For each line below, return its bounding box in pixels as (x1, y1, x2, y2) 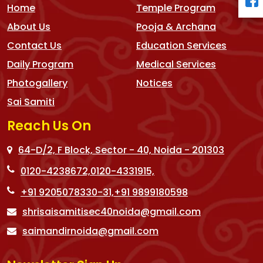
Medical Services (136, 58, 216, 71)
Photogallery (7, 76, 68, 90)
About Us (7, 20, 50, 33)
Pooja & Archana (136, 20, 216, 33)
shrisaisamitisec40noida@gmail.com (22, 205, 201, 218)
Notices (136, 76, 173, 90)
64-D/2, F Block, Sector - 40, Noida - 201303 (18, 143, 224, 157)
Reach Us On (7, 117, 91, 135)
